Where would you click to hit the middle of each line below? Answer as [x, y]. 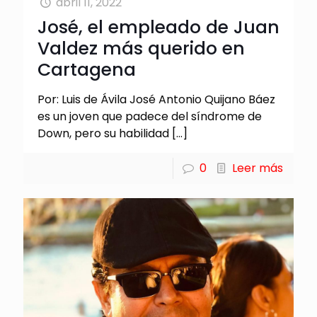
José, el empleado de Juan [158, 28]
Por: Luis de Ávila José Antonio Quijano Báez [156, 100]
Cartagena [87, 70]
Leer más [258, 168]
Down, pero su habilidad [103, 134]
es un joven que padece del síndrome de [150, 117]
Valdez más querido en [141, 49]
